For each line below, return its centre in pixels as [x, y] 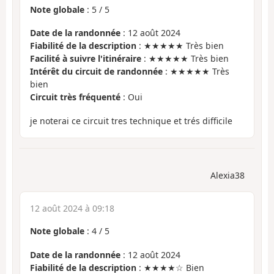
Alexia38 [228, 176]
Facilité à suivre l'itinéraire [86, 59]
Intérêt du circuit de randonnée [96, 72]
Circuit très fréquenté [75, 97]
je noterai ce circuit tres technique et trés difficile [131, 120]
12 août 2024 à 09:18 [72, 209]
